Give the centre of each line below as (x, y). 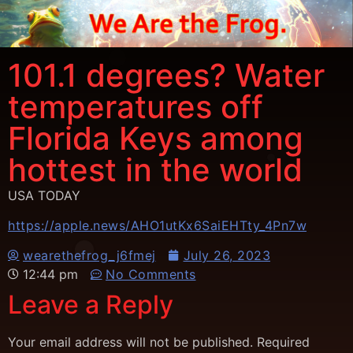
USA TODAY (44, 195)
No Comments (151, 275)
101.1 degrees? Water (166, 75)
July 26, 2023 (227, 256)
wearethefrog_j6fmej (89, 256)
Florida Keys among (156, 138)
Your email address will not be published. (130, 342)
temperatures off (136, 106)
